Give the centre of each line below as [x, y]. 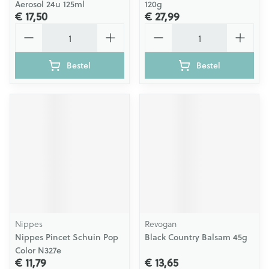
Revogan [161, 224]
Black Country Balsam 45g [196, 237]
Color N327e [38, 250]
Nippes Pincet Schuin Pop [67, 237]
